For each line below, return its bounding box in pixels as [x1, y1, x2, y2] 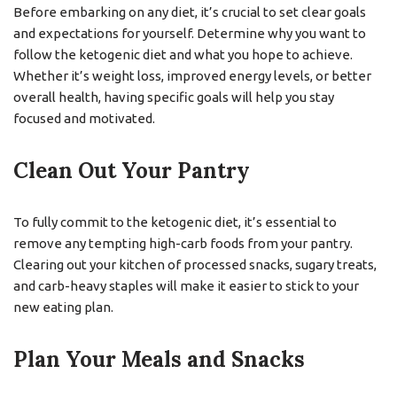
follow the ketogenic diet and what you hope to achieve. [13, 47, 353, 62]
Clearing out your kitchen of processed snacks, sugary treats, [13, 257, 377, 272]
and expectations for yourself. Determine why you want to [13, 26, 366, 41]
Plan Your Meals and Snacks [13, 346, 305, 373]
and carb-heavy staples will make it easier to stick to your [13, 278, 359, 293]
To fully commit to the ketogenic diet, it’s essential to [13, 214, 337, 230]
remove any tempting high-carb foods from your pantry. [13, 236, 353, 251]
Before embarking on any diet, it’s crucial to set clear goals [13, 4, 366, 19]
